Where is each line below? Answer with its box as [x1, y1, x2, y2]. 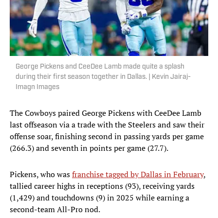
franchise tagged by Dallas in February [72, 169, 203, 180]
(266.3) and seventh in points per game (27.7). [10, 143, 168, 154]
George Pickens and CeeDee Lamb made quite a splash [16, 63, 184, 71]
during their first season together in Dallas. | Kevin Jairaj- [16, 73, 191, 81]
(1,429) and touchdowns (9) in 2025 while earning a [10, 192, 189, 203]
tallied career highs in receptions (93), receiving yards [10, 181, 195, 192]
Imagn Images [16, 84, 59, 91]
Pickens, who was [10, 169, 72, 180]
